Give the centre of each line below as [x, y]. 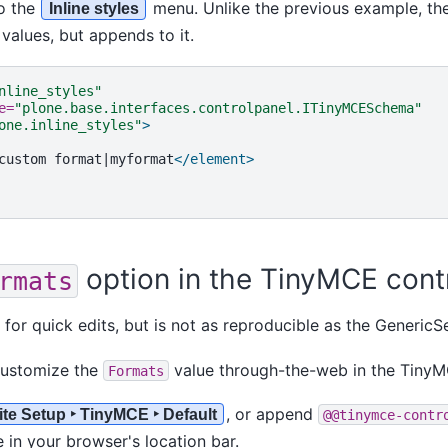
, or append [271, 413]
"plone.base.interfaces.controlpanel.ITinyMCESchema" [217, 108]
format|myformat [113, 159]
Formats [135, 370]
